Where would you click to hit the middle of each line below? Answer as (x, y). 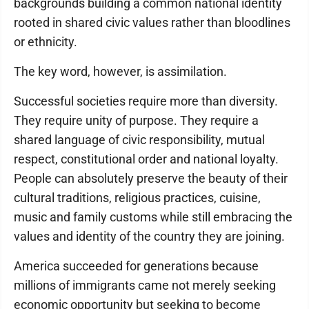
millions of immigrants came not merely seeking (145, 286)
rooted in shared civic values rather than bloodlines (152, 23)
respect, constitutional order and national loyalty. (146, 159)
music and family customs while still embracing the (153, 217)
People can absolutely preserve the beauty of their (151, 179)
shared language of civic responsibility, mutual (139, 140)
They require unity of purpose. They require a (136, 121)
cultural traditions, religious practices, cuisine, (137, 198)
